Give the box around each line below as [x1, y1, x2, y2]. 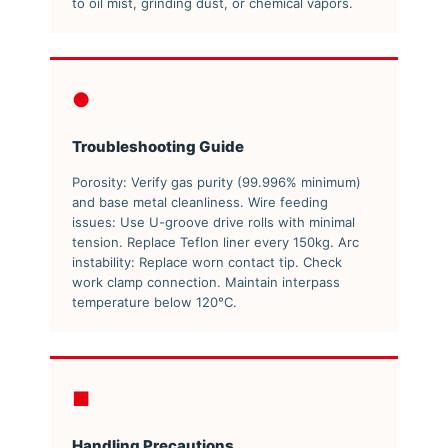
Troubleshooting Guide [72, 136, 245, 156]
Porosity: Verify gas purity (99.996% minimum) [72, 173, 362, 190]
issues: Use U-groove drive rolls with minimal [72, 213, 356, 230]
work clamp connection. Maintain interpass [72, 273, 341, 290]
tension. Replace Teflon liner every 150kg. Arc [72, 233, 360, 250]
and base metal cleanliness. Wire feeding [72, 193, 329, 210]
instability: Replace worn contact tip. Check [72, 253, 343, 270]
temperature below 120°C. [72, 293, 238, 310]
